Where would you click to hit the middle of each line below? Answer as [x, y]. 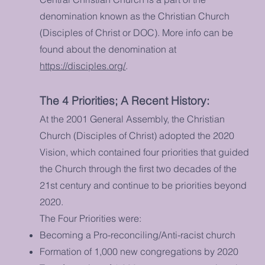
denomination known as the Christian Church [135, 16]
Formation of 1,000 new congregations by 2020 [139, 251]
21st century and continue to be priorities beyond [143, 185]
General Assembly [129, 119]
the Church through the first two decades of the [138, 169]
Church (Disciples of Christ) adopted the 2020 [137, 135]
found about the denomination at [108, 49]
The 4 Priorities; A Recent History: [125, 101]
